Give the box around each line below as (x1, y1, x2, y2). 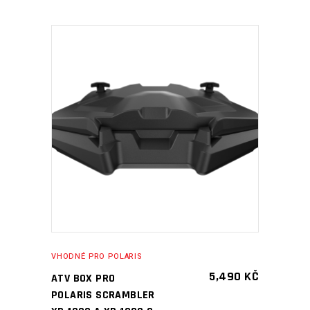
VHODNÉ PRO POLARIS (51, 250, 142, 262)
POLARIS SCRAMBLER (51, 288, 155, 302)
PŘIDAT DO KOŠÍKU (99, 122, 191, 135)
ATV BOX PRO (51, 271, 116, 286)
